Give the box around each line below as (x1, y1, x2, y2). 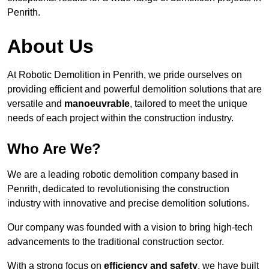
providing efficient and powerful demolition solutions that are (7, 84, 262, 95)
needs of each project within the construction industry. (7, 113, 234, 124)
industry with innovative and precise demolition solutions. (7, 198, 249, 209)
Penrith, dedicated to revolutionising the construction (7, 184, 229, 195)
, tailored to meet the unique (130, 98, 247, 109)
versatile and (7, 98, 64, 109)
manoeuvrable (64, 98, 130, 109)
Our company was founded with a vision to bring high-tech (7, 222, 253, 233)
